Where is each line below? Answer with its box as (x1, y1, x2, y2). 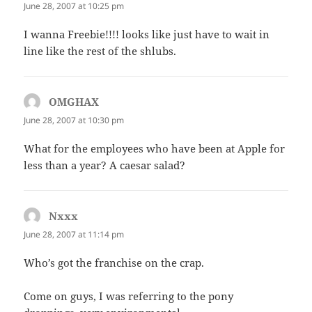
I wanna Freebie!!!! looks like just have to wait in (24, 26, 270, 41)
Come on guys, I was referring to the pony (24, 289, 234, 304)
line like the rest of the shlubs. (24, 43, 177, 58)
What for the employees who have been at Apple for (24, 141, 286, 156)
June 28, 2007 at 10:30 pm (24, 114, 125, 126)
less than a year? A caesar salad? (24, 158, 186, 173)
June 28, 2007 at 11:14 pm (24, 228, 125, 241)
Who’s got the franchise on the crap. (24, 256, 205, 270)
